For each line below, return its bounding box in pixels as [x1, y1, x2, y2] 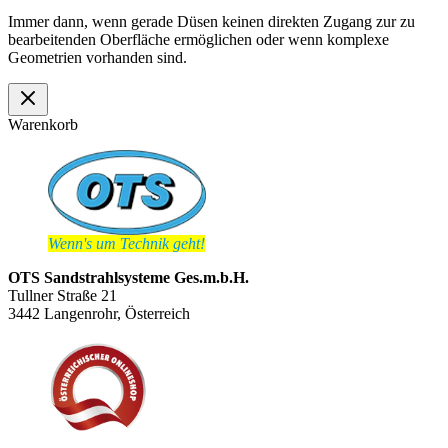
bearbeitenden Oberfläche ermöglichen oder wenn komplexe [8, 30, 389, 48]
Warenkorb [8, 115, 78, 133]
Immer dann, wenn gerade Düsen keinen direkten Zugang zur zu [8, 12, 415, 30]
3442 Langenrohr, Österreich [8, 305, 190, 323]
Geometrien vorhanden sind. [8, 48, 187, 66]
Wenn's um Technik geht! [48, 235, 205, 253]
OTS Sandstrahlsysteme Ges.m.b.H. [8, 269, 249, 287]
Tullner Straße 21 [8, 287, 117, 305]
